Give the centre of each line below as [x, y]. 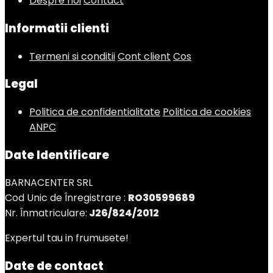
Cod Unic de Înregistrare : [66, 198]
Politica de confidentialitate [95, 112]
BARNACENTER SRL [49, 183]
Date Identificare [57, 155]
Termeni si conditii [72, 56]
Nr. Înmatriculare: [46, 213]
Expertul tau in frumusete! [67, 238]
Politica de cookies [207, 112]
